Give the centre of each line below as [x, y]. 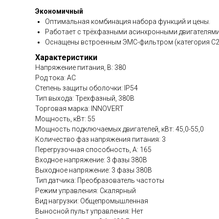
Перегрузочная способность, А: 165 [93, 150]
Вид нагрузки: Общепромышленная [92, 201]
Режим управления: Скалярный [86, 191]
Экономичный [59, 11]
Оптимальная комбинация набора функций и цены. [128, 22]
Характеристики [66, 57]
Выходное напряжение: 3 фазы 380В [94, 170]
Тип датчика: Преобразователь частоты [100, 180]
